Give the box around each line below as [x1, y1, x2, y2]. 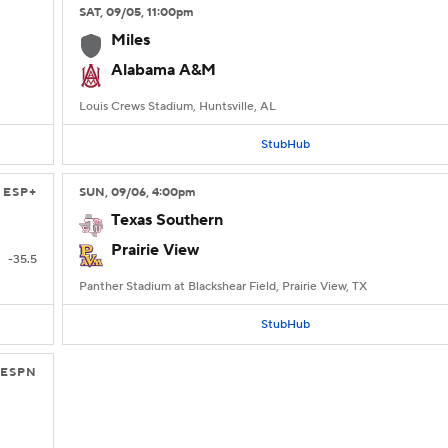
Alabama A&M [111, 60, 216, 80]
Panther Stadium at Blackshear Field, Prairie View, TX [79, 279, 367, 294]
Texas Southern [111, 210, 223, 230]
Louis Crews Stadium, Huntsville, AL [79, 99, 276, 114]
